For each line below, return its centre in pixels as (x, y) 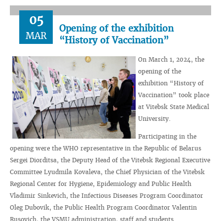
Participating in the (167, 136)
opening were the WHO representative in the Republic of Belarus (106, 148)
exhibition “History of (171, 83)
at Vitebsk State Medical (174, 107)
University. (154, 119)
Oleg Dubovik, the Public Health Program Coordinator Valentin (103, 207)
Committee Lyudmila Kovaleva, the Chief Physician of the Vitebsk (107, 172)
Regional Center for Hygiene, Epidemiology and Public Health (101, 184)
